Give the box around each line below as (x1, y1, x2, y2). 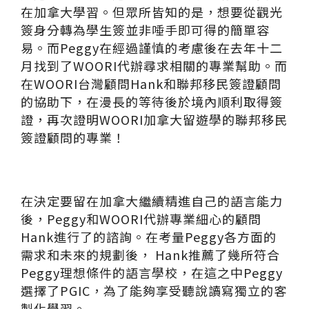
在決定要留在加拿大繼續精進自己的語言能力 (21, 192, 283, 210)
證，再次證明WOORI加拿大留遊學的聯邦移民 (21, 110, 288, 128)
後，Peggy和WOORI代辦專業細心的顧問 (21, 210, 261, 228)
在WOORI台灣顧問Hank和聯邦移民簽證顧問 (21, 74, 281, 92)
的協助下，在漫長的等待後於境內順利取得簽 (21, 92, 283, 110)
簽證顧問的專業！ (21, 128, 126, 146)
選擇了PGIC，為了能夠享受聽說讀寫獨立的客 (21, 281, 287, 299)
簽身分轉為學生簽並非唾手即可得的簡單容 (21, 21, 270, 39)
